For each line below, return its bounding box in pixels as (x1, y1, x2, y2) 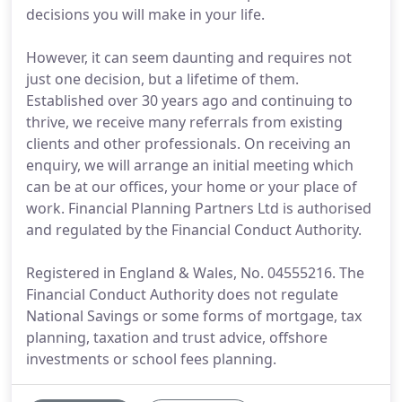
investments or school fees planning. (26, 349, 276, 369)
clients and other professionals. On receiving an (26, 134, 351, 153)
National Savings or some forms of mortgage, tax (26, 306, 362, 326)
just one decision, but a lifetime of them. (26, 69, 299, 89)
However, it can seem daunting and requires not (26, 48, 352, 67)
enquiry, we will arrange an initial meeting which (26, 155, 354, 175)
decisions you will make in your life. (26, 4, 265, 24)
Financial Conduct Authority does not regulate (26, 284, 338, 304)
